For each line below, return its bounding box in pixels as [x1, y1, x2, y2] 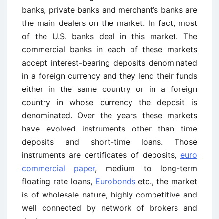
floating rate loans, [22, 176, 95, 186]
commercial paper [22, 163, 95, 173]
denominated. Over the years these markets [22, 110, 197, 120]
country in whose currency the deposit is [22, 97, 197, 107]
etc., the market [135, 176, 197, 186]
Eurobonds [95, 176, 135, 186]
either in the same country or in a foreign [22, 84, 197, 94]
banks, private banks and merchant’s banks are [22, 5, 197, 15]
